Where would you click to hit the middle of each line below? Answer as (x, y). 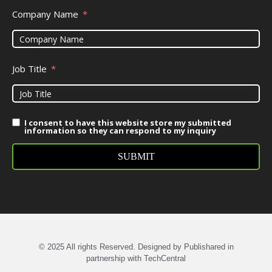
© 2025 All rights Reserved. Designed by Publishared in (136, 247)
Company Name (45, 14)
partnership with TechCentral (136, 259)
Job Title (29, 69)
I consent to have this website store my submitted (128, 123)
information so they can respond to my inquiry (120, 131)
